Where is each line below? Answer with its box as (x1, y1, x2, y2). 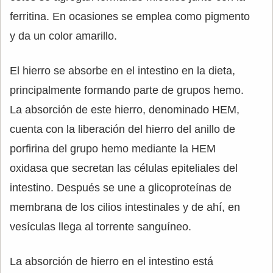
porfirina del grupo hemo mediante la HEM (10, 143, 216, 155)
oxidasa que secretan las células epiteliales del (10, 162, 238, 174)
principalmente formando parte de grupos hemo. (10, 84, 244, 96)
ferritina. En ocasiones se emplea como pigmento (10, 10, 250, 23)
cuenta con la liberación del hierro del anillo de (10, 123, 235, 135)
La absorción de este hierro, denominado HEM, (10, 104, 239, 116)
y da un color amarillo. (10, 30, 117, 42)
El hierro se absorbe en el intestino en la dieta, (10, 65, 235, 77)
